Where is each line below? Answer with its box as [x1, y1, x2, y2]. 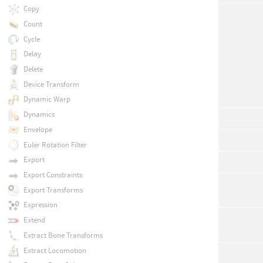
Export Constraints [23, 170, 82, 180]
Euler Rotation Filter [23, 139, 87, 150]
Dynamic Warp [23, 94, 70, 104]
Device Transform [23, 79, 79, 89]
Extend [23, 215, 45, 225]
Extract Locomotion [23, 245, 86, 255]
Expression [23, 200, 58, 210]
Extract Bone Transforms [23, 230, 103, 240]
